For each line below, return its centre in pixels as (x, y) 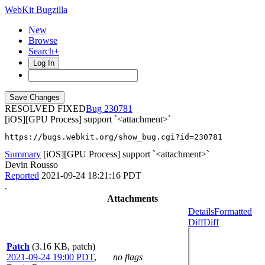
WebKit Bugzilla (36, 10)
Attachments (132, 198)
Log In (44, 63)
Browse (43, 41)
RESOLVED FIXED (45, 109)
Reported (22, 175)
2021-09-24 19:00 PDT (50, 257)
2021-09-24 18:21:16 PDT (91, 175)
